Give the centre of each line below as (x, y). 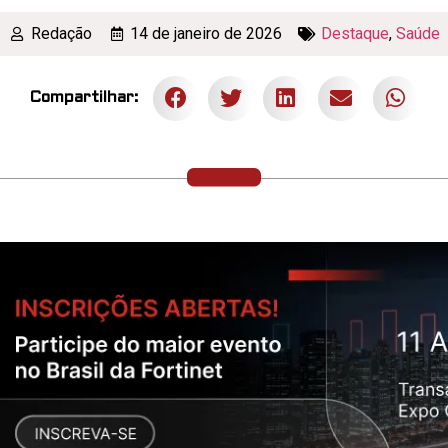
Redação (61, 33)
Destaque (354, 33)
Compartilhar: (84, 98)
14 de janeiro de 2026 (206, 33)
